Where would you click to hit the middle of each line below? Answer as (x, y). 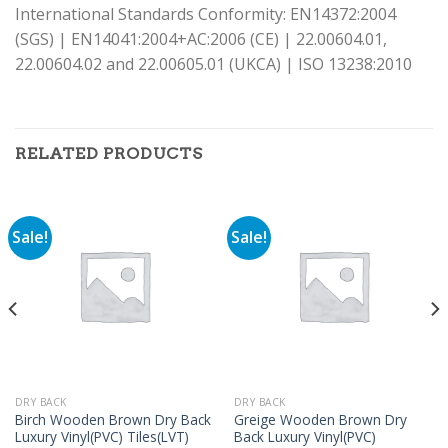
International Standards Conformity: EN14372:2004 (205, 14)
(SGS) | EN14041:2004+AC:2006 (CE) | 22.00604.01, (201, 39)
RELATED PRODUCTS (109, 153)
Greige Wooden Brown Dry (320, 419)
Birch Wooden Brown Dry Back (112, 419)
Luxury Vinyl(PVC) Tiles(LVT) (101, 436)
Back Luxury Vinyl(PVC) (304, 436)
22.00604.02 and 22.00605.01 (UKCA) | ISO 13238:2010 (213, 64)
